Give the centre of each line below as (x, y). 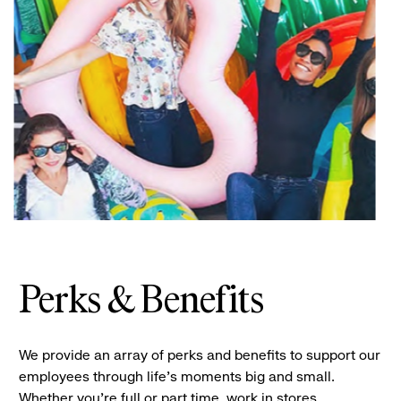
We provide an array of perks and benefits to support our (200, 355)
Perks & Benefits (141, 302)
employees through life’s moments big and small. (179, 377)
